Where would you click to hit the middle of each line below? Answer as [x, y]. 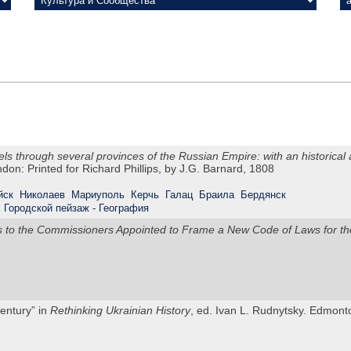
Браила [217, 195]
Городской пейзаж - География [76, 208]
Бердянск [263, 195]
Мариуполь [98, 195]
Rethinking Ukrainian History [120, 311]
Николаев [42, 195]
